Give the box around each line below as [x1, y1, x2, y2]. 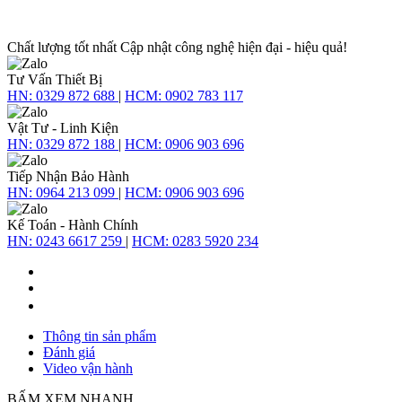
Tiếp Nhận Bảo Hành [7, 168, 129, 184]
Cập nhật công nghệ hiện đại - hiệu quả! [120, 39, 347, 55]
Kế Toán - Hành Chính [7, 216, 138, 232]
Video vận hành [43, 360, 133, 376]
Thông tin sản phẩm [43, 328, 156, 344]
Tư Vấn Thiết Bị [7, 71, 102, 87]
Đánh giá [43, 344, 95, 360]
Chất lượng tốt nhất [7, 39, 120, 55]
